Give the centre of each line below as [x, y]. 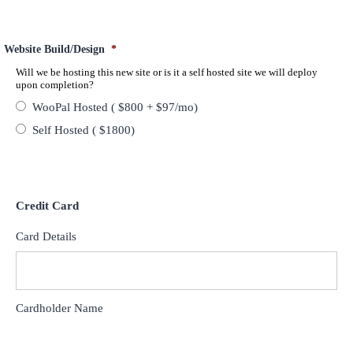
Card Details [46, 236]
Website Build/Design [54, 50]
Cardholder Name [59, 308]
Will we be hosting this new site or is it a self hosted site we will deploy [167, 72]
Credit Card [47, 206]
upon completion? [55, 85]
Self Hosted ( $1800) [84, 130]
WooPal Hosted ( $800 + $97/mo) [115, 108]
